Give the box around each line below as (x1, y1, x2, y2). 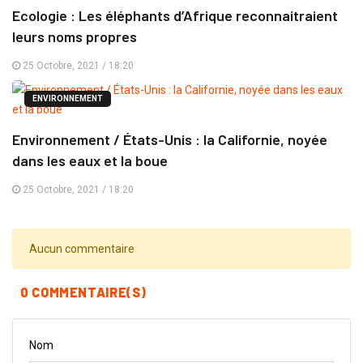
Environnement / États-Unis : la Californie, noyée (12, 130, 327, 148)
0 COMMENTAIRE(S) (20, 284, 147, 300)
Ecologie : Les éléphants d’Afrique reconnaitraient (12, 6, 338, 24)
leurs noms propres (12, 28, 137, 45)
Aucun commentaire (29, 242, 135, 255)
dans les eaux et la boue (12, 152, 168, 169)
